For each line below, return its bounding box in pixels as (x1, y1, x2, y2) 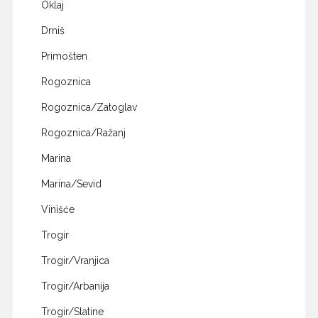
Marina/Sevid (40, 178, 102, 190)
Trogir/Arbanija (40, 280, 109, 292)
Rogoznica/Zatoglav (40, 102, 137, 114)
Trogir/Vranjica (40, 255, 109, 267)
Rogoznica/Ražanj (40, 127, 126, 139)
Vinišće (40, 204, 75, 216)
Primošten (40, 50, 87, 62)
